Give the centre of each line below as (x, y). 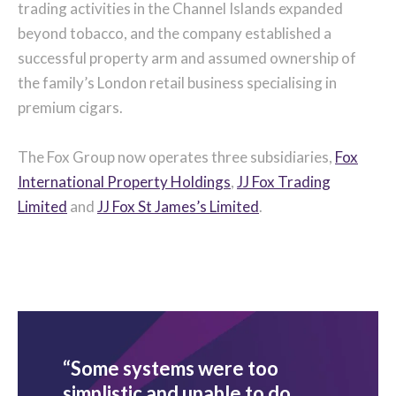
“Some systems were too (171, 368)
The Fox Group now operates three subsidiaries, (176, 157)
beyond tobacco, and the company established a (175, 33)
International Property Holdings (124, 182)
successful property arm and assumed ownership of (187, 58)
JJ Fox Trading (284, 182)
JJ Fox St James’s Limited (178, 206)
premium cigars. (70, 107)
